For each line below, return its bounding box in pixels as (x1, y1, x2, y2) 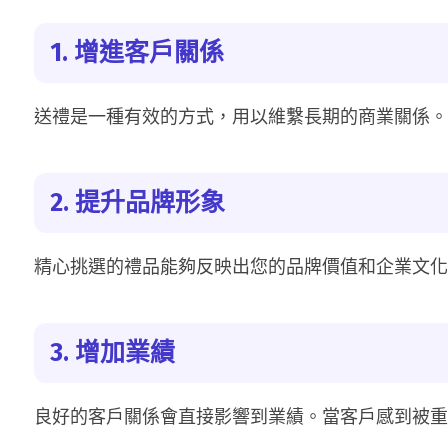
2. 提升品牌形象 (50, 188, 225, 218)
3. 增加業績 (50, 338, 175, 368)
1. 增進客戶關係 (50, 38, 224, 68)
